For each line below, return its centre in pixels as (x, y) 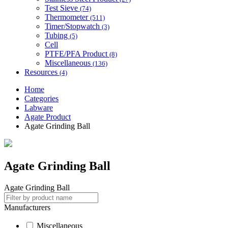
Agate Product (48, 117)
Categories (41, 98)
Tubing (57, 35)
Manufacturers (27, 207)
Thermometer (67, 17)
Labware (39, 107)
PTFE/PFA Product (77, 53)
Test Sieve (62, 8)
